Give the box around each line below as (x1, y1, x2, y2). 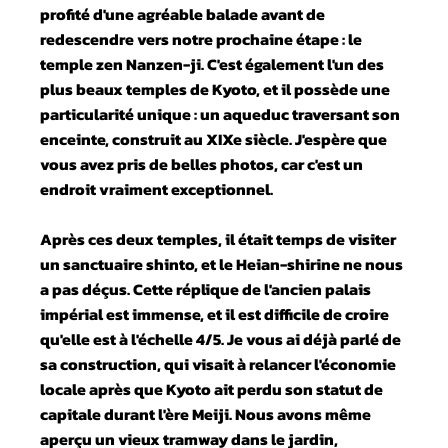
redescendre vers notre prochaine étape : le (40, 26, 363, 51)
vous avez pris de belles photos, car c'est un (40, 151, 364, 176)
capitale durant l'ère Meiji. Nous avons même (40, 401, 372, 426)
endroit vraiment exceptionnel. (40, 176, 274, 201)
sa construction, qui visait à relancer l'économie (40, 351, 397, 376)
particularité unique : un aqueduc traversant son (40, 101, 401, 126)
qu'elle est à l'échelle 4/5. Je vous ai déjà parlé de (40, 326, 402, 351)
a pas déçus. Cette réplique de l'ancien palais (40, 276, 372, 301)
